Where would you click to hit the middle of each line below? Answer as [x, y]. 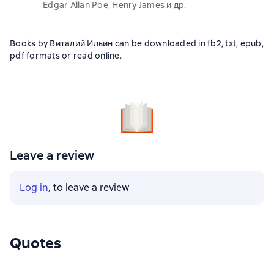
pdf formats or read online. [66, 56]
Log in [34, 187]
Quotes [35, 243]
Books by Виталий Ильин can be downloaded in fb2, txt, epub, [137, 43]
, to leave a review [89, 187]
